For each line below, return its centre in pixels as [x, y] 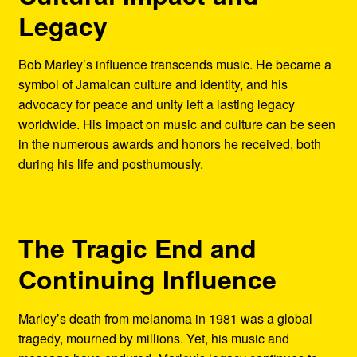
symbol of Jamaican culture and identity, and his [153, 84]
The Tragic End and [137, 248]
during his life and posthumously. [110, 163]
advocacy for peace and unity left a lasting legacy [156, 104]
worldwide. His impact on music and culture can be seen [177, 124]
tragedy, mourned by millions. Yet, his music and [153, 338]
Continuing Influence [147, 279]
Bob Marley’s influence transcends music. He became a [175, 64]
